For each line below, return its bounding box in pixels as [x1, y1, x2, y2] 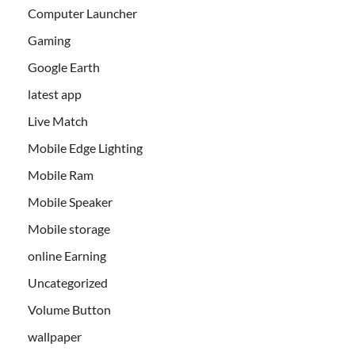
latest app [28, 86, 82, 101]
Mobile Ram [28, 166, 94, 182]
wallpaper [28, 328, 82, 344]
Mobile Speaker [28, 193, 113, 209]
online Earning [28, 247, 106, 263]
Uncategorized [28, 274, 108, 290]
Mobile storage [28, 220, 110, 236]
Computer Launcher [28, 5, 137, 21]
